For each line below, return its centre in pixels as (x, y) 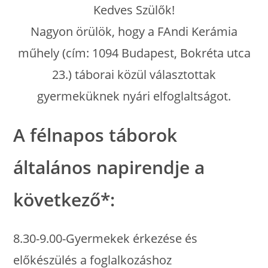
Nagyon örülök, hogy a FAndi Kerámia (134, 32)
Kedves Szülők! (134, 10)
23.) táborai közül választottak (134, 75)
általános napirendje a (109, 167)
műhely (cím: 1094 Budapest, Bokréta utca (134, 53)
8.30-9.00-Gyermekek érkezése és (106, 239)
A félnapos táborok (95, 135)
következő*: (64, 200)
